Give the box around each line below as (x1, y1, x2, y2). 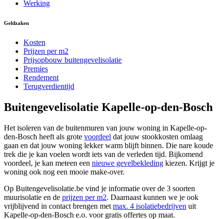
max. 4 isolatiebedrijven (113, 201, 186, 210)
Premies (23, 64, 48, 73)
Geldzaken (4, 20, 29, 26)
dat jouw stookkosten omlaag (111, 132, 203, 141)
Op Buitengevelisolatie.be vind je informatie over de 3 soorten (4, 184, 195, 193)
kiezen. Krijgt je (163, 158, 215, 167)
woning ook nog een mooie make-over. (4, 167, 125, 176)
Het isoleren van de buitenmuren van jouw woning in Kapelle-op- (4, 123, 207, 132)
